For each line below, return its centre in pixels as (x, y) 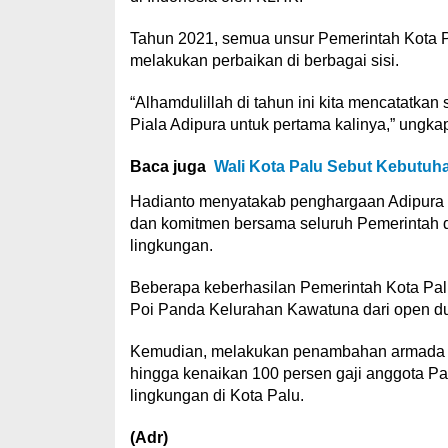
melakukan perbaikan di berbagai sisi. (264, 60)
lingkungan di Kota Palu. (216, 395)
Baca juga (167, 166)
